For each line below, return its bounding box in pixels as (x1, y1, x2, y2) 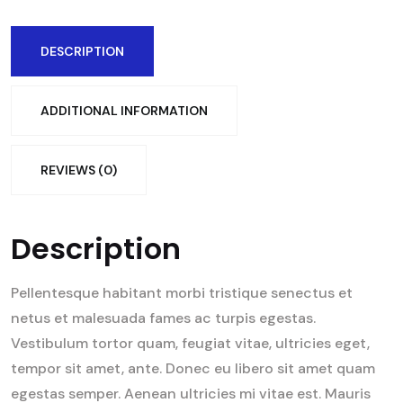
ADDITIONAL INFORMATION (40, 103, 208, 120)
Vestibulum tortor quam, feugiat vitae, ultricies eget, (11, 334, 370, 354)
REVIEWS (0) (40, 162, 117, 179)
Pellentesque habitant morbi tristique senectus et (11, 283, 353, 303)
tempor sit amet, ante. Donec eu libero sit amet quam (11, 359, 375, 379)
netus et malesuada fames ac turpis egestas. (11, 309, 316, 328)
